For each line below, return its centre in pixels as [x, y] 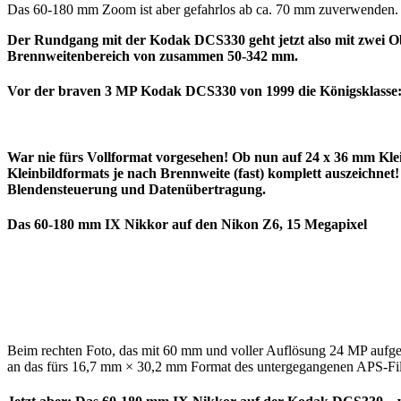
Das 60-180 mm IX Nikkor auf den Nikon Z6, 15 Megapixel [187, 224]
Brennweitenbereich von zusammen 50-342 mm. [153, 56]
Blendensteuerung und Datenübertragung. [137, 189]
